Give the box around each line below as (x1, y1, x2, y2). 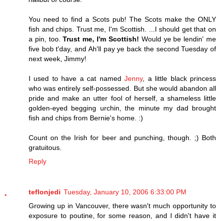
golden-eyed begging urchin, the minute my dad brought (29, 104, 216, 112)
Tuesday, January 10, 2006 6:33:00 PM (64, 187, 186, 196)
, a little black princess (143, 74, 217, 82)
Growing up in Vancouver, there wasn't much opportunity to (29, 201, 216, 210)
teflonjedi (29, 187, 61, 196)
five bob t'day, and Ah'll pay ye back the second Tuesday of (29, 44, 216, 53)
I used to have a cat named (29, 74, 125, 82)
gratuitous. (29, 143, 62, 151)
